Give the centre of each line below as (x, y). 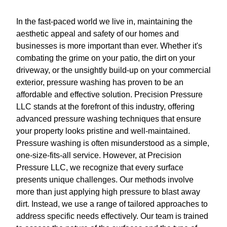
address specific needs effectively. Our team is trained (112, 216)
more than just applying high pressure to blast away (108, 192)
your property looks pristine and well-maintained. (103, 131)
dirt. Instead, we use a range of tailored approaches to (112, 204)
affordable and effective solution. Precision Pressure (109, 94)
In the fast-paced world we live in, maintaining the (104, 22)
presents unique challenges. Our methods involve (105, 180)
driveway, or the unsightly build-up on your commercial (113, 70)
